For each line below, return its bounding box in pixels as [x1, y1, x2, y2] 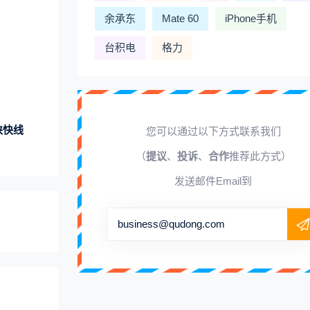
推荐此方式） [228, 150, 291, 162]
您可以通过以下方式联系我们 [145, 125, 281, 137]
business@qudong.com [118, 218, 225, 230]
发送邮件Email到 [174, 175, 252, 187]
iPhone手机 [225, 12, 277, 24]
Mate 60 [162, 12, 199, 24]
